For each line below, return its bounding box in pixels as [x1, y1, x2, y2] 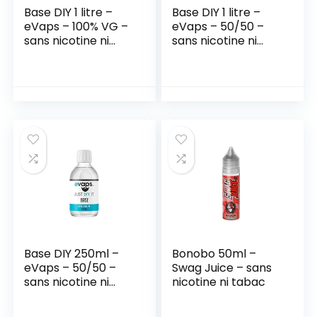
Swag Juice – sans [172, 260, 272, 276]
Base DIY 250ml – [24, 246, 120, 262]
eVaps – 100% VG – [24, 18, 129, 35]
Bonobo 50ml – [172, 246, 257, 262]
